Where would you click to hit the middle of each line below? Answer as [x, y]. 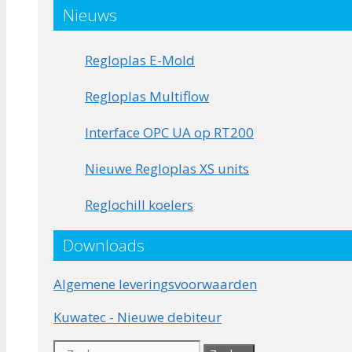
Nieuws [90, 15]
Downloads [104, 246]
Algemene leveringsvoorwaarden [155, 284]
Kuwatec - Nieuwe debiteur [137, 317]
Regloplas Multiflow [147, 96]
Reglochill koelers [139, 204]
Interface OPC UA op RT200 [169, 132]
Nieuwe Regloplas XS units [167, 168]
